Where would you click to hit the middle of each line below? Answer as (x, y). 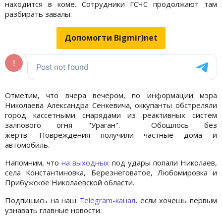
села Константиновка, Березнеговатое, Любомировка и (111, 172)
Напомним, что (33, 162)
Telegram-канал (107, 200)
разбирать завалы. (40, 14)
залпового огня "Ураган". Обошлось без (111, 125)
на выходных (85, 162)
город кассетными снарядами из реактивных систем (111, 115)
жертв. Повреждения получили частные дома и (111, 135)
